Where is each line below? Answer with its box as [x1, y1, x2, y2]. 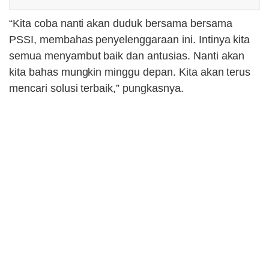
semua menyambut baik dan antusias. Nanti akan [9, 50, 245, 62]
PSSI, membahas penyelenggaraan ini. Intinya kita [9, 34, 250, 46]
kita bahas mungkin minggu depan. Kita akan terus [9, 66, 251, 79]
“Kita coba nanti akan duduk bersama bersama [9, 17, 232, 30]
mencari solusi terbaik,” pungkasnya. [9, 82, 184, 95]
